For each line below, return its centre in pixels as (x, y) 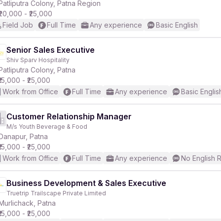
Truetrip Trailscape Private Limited (56, 193)
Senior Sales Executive (51, 50)
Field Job (18, 25)
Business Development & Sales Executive (86, 183)
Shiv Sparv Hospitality (38, 60)
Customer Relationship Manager (69, 116)
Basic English (177, 25)
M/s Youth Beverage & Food (47, 127)
